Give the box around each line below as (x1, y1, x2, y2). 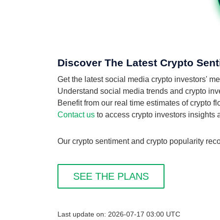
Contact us (57, 110, 95, 119)
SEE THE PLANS (73, 171, 149, 182)
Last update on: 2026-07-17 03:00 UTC (57, 211, 180, 218)
